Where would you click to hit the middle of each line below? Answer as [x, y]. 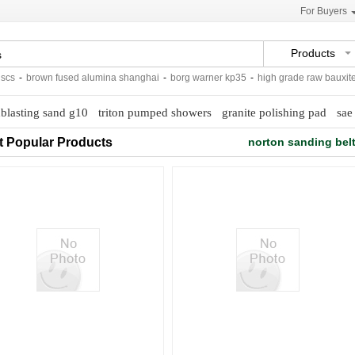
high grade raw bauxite [291, 78]
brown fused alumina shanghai [77, 78]
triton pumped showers [155, 113]
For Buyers [324, 11]
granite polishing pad [274, 113]
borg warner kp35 [193, 78]
